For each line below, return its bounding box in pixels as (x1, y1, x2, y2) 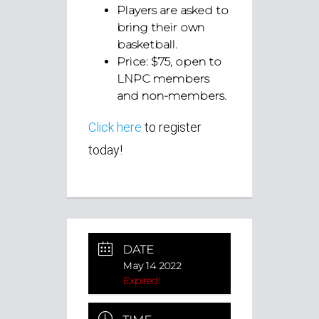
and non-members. (117, 88, 226, 103)
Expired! (123, 274, 160, 288)
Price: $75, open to (117, 54, 221, 68)
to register (142, 119, 202, 135)
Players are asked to (117, 3, 229, 17)
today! (88, 142, 122, 157)
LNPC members (117, 71, 209, 85)
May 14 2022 (123, 259, 182, 273)
